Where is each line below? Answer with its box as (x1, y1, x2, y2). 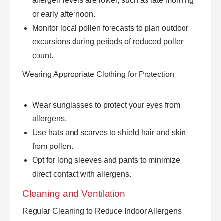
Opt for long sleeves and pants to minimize (32, 155, 180, 164)
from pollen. (32, 142, 73, 150)
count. (32, 51, 53, 60)
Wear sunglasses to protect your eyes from (32, 100, 180, 109)
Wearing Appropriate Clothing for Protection (22, 70, 174, 78)
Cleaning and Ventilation (22, 188, 125, 199)
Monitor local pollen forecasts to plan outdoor (32, 23, 188, 32)
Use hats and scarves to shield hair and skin (32, 128, 186, 137)
